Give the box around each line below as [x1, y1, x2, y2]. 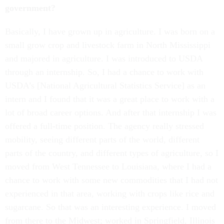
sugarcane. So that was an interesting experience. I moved [5, 202, 216, 212]
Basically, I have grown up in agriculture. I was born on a [5, 26, 215, 37]
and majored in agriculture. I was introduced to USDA [5, 53, 202, 64]
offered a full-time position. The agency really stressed [5, 121, 204, 131]
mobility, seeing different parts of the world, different [5, 134, 199, 145]
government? [5, 3, 55, 13]
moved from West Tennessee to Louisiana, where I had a [5, 161, 211, 172]
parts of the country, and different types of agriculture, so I [5, 148, 218, 158]
